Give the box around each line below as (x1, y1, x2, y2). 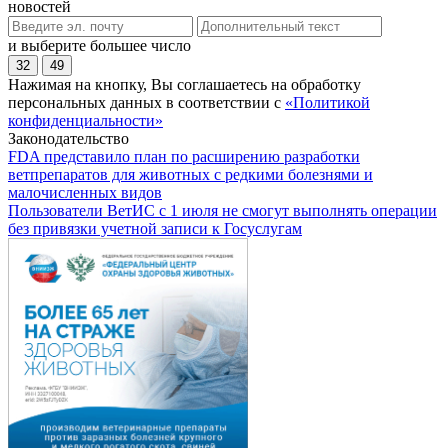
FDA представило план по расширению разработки (8, 147, 360, 165)
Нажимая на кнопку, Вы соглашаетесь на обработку (8, 75, 361, 93)
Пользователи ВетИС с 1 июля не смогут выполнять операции (8, 201, 437, 219)
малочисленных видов (8, 183, 162, 201)
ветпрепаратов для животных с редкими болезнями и (8, 165, 373, 183)
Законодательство (8, 129, 129, 147)
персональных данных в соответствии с (8, 93, 285, 111)
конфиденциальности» (8, 111, 163, 129)
